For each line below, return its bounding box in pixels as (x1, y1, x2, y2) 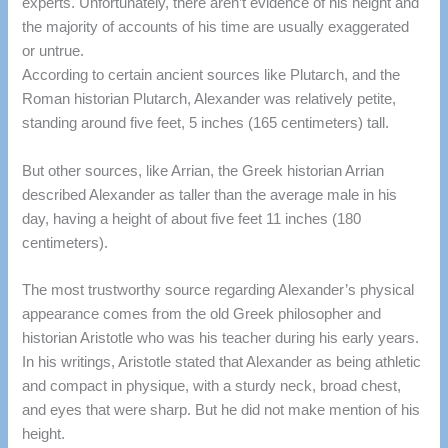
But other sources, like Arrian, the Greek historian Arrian (22, 162, 385, 179)
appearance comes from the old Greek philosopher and (22, 306, 382, 322)
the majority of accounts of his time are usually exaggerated (22, 19, 410, 36)
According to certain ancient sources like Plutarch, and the (22, 67, 401, 84)
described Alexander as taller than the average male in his (22, 186, 398, 203)
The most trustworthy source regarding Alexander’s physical (22, 282, 415, 298)
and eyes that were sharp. (22, 402, 192, 418)
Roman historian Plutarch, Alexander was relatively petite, (22, 91, 397, 108)
